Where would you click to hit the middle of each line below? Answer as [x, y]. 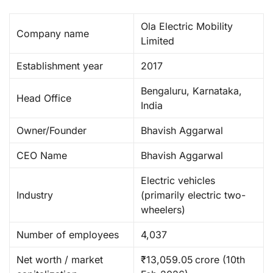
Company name [53, 33]
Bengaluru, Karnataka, [192, 90]
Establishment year [60, 66]
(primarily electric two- [193, 195]
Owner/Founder [52, 130]
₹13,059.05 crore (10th [193, 259]
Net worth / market [60, 259]
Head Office [44, 98]
